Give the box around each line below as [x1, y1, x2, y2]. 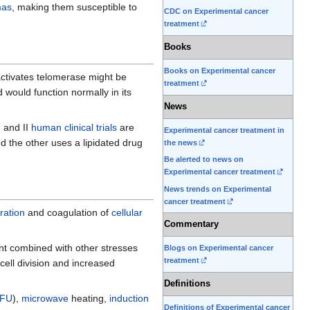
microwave [21, 293, 69, 304]
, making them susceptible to [12, 1, 137, 13]
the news [164, 138, 197, 147]
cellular [111, 207, 143, 219]
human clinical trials [31, 122, 117, 134]
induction [109, 293, 149, 304]
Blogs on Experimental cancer [164, 244, 273, 253]
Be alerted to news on [164, 155, 244, 164]
